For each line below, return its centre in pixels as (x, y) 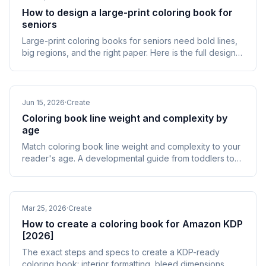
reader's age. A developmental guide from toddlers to (128, 158)
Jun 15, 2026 (43, 102)
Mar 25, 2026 (44, 208)
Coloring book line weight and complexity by (125, 118)
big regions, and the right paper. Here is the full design (129, 53)
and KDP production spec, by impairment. (103, 64)
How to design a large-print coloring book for (127, 12)
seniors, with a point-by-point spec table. (102, 170)
